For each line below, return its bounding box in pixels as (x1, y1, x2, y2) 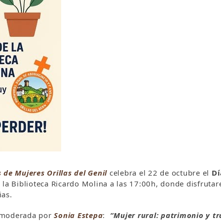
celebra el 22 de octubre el (109, 168, 212, 178)
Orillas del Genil (47, 168, 107, 178)
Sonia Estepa (54, 210, 103, 220)
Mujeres (15, 168, 45, 178)
